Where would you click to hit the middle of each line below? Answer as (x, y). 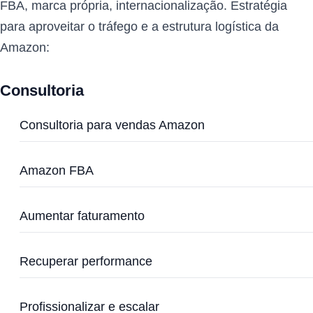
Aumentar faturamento (82, 216)
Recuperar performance (86, 261)
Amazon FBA (57, 170)
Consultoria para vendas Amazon (112, 125)
